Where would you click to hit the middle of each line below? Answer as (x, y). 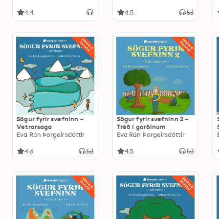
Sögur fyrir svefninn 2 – (152, 119)
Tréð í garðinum (141, 127)
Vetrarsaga (34, 127)
